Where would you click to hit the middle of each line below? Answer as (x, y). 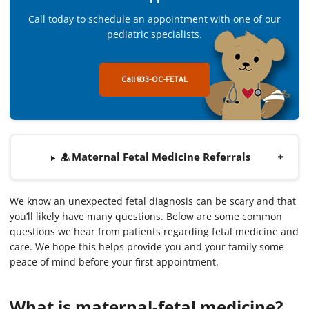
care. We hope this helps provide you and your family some (147, 247)
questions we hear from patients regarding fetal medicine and (154, 232)
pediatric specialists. (154, 34)
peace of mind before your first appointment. (114, 262)
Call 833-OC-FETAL (154, 80)
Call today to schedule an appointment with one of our (154, 19)
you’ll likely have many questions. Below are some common (146, 217)
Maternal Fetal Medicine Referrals (159, 157)
